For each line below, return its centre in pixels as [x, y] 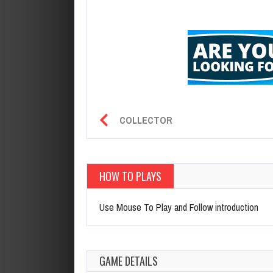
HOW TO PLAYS [130, 176]
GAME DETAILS [129, 261]
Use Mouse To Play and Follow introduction [179, 207]
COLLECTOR [146, 120]
